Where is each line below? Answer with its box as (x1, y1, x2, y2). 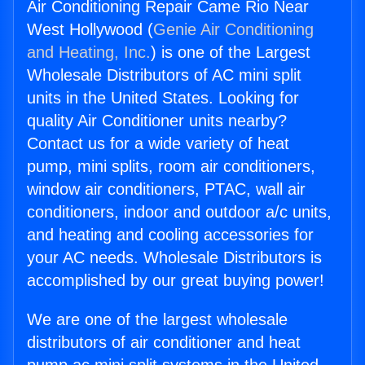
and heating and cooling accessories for (27, 226, 314, 244)
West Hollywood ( (27, 20, 153, 39)
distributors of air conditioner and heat (27, 333, 301, 352)
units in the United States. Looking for (27, 89, 299, 108)
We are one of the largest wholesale (27, 310, 288, 329)
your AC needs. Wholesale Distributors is (27, 248, 322, 267)
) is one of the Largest (151, 43, 310, 62)
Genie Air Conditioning (153, 20, 314, 39)
